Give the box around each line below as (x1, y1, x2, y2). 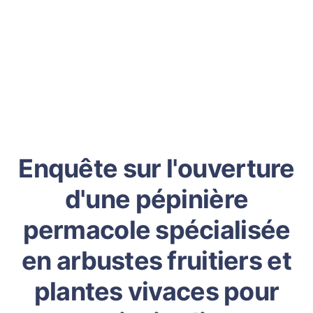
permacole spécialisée (22, 214, 291, 245)
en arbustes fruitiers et (22, 245, 291, 276)
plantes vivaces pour (34, 276, 279, 307)
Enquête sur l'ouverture (18, 153, 295, 184)
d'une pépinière (64, 184, 249, 214)
